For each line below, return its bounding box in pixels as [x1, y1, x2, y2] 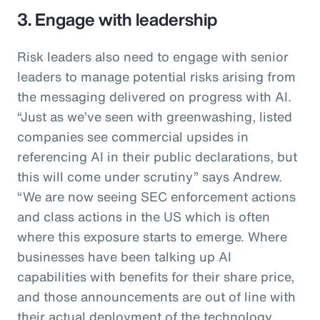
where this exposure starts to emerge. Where [17, 226, 287, 246]
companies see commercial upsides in [17, 126, 249, 146]
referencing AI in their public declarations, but [17, 146, 297, 166]
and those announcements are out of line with [17, 286, 296, 306]
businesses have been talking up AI [17, 246, 231, 266]
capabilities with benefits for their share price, [17, 266, 294, 286]
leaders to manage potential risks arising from [17, 66, 296, 86]
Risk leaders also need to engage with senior [17, 46, 289, 66]
